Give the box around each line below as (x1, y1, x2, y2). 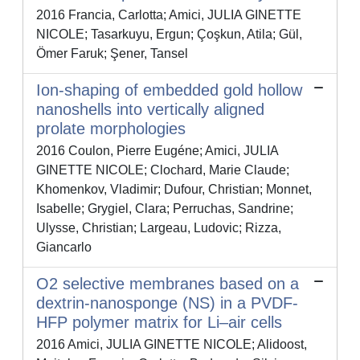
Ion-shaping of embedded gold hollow (36, 81, 302, 100)
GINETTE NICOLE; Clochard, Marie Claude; (36, 163, 289, 178)
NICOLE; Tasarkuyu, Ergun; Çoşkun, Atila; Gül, (36, 27, 302, 42)
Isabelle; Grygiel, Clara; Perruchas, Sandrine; (36, 202, 293, 216)
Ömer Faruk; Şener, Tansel (36, 47, 188, 61)
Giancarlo (36, 240, 92, 255)
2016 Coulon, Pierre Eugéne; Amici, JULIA (36, 144, 278, 158)
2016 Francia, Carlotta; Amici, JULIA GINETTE (36, 8, 301, 22)
